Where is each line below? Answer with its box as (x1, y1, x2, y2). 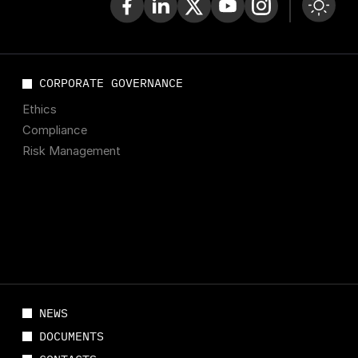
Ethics (22, 102, 58, 117)
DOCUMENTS (39, 328, 105, 344)
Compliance (22, 123, 88, 138)
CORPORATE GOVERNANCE (39, 75, 184, 91)
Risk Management (22, 144, 121, 159)
